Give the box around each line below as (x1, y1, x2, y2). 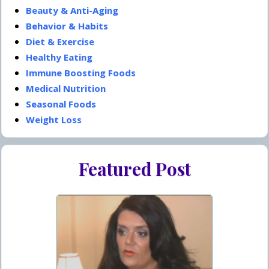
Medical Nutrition (26, 82, 106, 95)
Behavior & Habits (26, 20, 108, 32)
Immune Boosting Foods (26, 67, 136, 79)
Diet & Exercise (26, 35, 94, 48)
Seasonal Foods (26, 98, 96, 110)
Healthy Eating (26, 51, 92, 64)
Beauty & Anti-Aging (26, 4, 118, 17)
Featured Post (78, 157, 191, 181)
